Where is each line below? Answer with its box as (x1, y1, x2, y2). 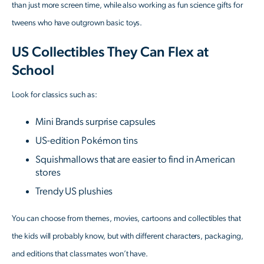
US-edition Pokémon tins (35, 136, 138, 146)
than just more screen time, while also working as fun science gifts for (12, 1, 243, 10)
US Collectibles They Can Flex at (12, 45, 209, 60)
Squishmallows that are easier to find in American (35, 154, 235, 165)
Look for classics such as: (12, 91, 97, 100)
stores (35, 167, 61, 178)
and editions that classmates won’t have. (12, 250, 148, 259)
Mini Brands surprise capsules (35, 117, 156, 127)
